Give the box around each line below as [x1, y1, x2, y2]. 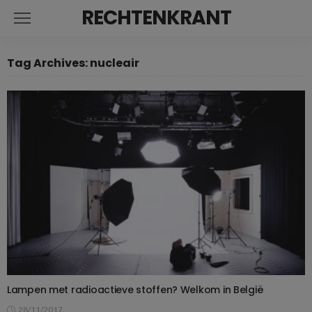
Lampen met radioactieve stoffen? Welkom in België [7, 282, 264, 297]
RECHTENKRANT [81, 4, 231, 31]
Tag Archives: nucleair [7, 55, 139, 71]
